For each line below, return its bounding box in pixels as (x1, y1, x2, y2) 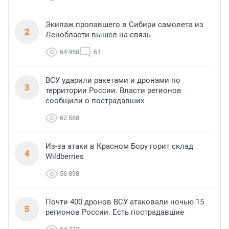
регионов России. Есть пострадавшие (45, 208, 184, 217)
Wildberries (45, 152, 84, 162)
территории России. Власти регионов (45, 86, 181, 96)
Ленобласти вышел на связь (45, 30, 151, 40)
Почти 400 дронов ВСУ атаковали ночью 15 (45, 197, 204, 207)
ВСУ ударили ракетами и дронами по (45, 76, 180, 85)
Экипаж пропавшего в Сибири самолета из (45, 20, 203, 30)
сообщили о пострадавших (45, 96, 144, 106)
